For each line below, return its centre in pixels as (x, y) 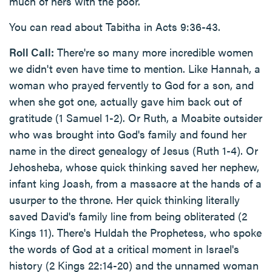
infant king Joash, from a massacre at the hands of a (135, 183)
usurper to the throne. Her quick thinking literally (124, 199)
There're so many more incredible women (154, 52)
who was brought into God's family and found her (128, 134)
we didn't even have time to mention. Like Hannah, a (135, 68)
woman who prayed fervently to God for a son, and (131, 85)
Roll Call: (32, 52)
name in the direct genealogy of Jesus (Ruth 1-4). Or (134, 150)
